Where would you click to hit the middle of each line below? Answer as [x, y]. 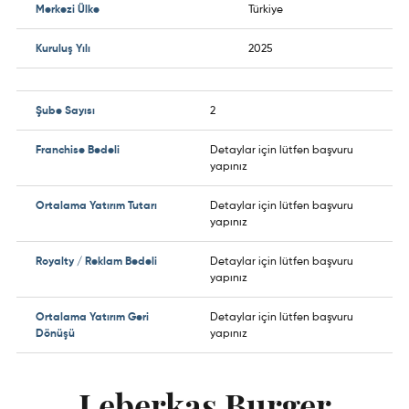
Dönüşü [55, 333]
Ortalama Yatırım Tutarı [96, 205]
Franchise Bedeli [78, 149]
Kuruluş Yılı [63, 48]
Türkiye [266, 9]
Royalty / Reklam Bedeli [96, 261]
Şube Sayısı [65, 110]
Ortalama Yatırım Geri [92, 316]
